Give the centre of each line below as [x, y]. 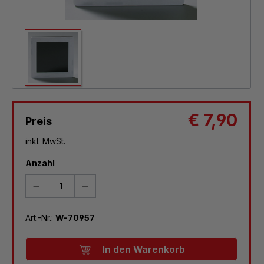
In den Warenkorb [143, 249]
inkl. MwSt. [45, 141]
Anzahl [40, 163]
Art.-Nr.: [40, 217]
